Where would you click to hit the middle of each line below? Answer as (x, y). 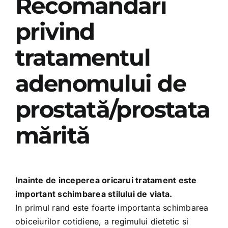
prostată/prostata (112, 109)
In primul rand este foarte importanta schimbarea (112, 207)
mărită (52, 135)
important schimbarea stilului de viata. (94, 194)
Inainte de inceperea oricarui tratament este (106, 180)
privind (55, 31)
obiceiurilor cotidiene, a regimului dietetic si (102, 221)
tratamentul (83, 57)
